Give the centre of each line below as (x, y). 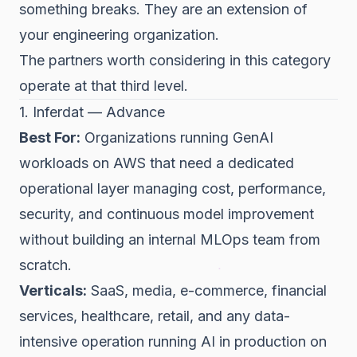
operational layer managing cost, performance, (173, 188)
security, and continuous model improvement (167, 214)
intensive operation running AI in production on (173, 341)
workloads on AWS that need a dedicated (157, 163)
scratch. (45, 265)
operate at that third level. (104, 85)
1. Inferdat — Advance (92, 112)
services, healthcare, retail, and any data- (155, 316)
